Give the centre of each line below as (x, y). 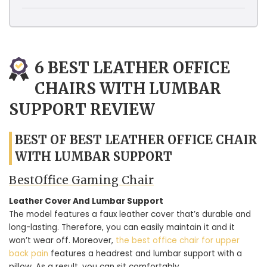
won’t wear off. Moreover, (62, 240)
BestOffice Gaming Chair (81, 180)
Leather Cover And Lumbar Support (86, 201)
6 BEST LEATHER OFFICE (132, 67)
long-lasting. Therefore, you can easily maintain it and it (122, 227)
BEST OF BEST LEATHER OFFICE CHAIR (136, 139)
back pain (29, 254)
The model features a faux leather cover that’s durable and (130, 214)
